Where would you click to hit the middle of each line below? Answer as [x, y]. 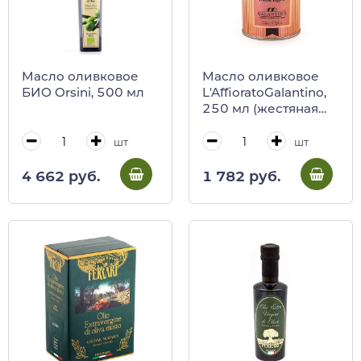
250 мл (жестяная [260, 109]
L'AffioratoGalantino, [264, 93]
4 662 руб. [61, 176]
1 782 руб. [241, 176]
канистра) [234, 125]
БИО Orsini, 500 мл [83, 93]
